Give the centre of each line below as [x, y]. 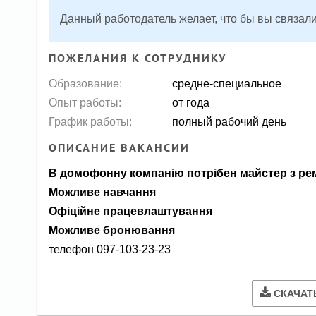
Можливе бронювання [112, 230]
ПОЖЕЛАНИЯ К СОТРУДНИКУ [138, 58]
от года [191, 102]
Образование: [86, 83]
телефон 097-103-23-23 [110, 249]
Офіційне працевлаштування [131, 211]
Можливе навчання [103, 192]
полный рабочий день [230, 121]
